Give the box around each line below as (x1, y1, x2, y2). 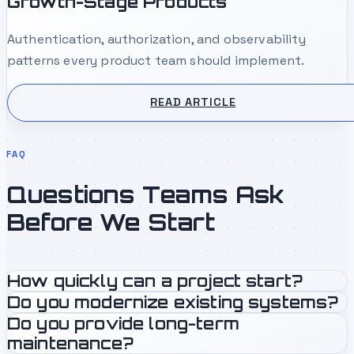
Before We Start (6, 207, 216, 236)
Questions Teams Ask (6, 179, 284, 209)
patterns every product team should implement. (7, 51, 305, 69)
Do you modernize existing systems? (7, 292, 339, 313)
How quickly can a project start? (7, 270, 303, 292)
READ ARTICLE (150, 95, 236, 110)
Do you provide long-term (7, 313, 239, 334)
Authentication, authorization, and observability (7, 30, 306, 47)
